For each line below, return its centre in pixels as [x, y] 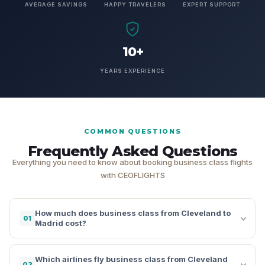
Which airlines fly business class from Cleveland [131, 259]
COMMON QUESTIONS [132, 131]
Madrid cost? [61, 223]
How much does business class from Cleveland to [133, 213]
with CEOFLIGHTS [132, 175]
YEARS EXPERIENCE [132, 70]
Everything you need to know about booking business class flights [132, 162]
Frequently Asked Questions [132, 151]
